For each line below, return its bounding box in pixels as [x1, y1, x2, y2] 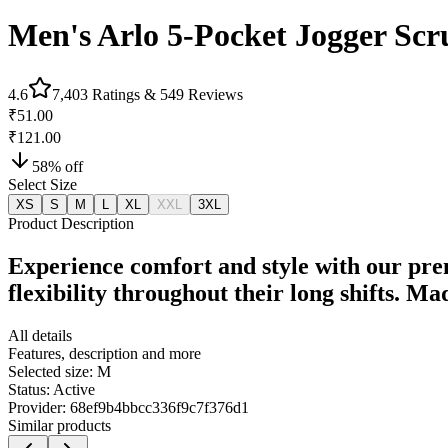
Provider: [8, 398, 66, 416]
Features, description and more [8, 344, 201, 362]
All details [8, 326, 72, 344]
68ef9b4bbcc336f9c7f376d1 [70, 398, 249, 416]
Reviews [184, 85, 243, 103]
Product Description [8, 214, 134, 232]
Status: [8, 380, 50, 398]
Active [53, 380, 95, 398]
